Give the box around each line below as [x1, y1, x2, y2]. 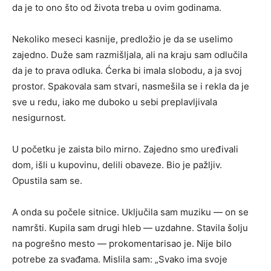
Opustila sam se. [12, 175, 82, 186]
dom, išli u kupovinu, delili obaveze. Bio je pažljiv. [12, 159, 222, 171]
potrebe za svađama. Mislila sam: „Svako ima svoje [12, 253, 227, 265]
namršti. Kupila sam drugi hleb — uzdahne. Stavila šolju [12, 222, 248, 233]
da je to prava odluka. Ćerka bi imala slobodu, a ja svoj [12, 65, 242, 76]
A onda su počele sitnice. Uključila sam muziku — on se [12, 206, 249, 218]
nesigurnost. [12, 112, 66, 123]
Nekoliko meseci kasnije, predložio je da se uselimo [12, 33, 233, 45]
